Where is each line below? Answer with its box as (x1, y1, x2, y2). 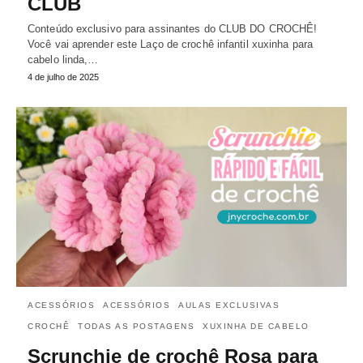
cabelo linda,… (28, 53, 99, 66)
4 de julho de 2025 (28, 72, 99, 83)
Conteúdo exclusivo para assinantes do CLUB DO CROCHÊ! (28, 23, 318, 36)
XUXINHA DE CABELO (203, 322, 310, 331)
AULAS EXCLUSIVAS (178, 301, 280, 310)
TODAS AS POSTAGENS (78, 322, 194, 331)
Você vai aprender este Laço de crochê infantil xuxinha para (28, 38, 313, 51)
